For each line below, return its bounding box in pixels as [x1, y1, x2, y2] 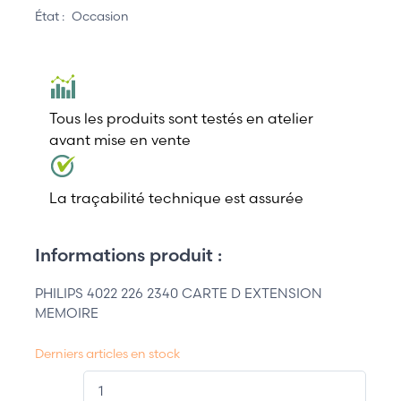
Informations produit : [35, 243, 222, 267]
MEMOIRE [35, 304, 98, 322]
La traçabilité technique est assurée [49, 189, 303, 208]
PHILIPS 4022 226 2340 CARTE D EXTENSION [35, 285, 322, 303]
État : [35, 7, 64, 24]
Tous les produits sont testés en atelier [49, 109, 313, 128]
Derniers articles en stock [35, 346, 180, 363]
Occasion [72, 7, 129, 24]
